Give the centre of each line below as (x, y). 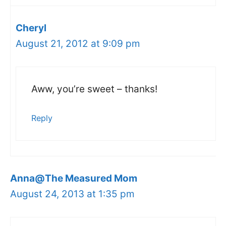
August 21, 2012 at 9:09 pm (78, 43)
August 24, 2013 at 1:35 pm (72, 194)
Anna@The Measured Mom (74, 178)
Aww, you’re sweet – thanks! (94, 89)
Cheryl (31, 28)
